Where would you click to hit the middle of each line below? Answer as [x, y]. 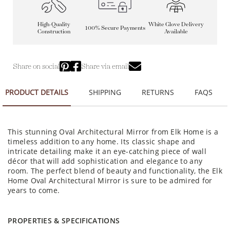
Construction [54, 31]
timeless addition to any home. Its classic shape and [102, 141]
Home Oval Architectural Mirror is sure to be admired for [110, 180]
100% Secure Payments [115, 27]
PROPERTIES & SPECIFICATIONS [64, 220]
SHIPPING [105, 92]
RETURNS [158, 92]
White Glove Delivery [176, 24]
